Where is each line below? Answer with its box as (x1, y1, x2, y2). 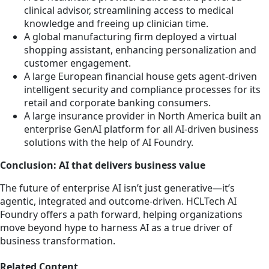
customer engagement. (24, 56, 131, 70)
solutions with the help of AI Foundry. (24, 136, 193, 150)
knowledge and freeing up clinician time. (24, 17, 208, 31)
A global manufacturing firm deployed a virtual (24, 30, 237, 44)
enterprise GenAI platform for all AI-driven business (24, 122, 259, 136)
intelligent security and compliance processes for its (24, 83, 261, 97)
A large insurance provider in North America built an (24, 109, 261, 123)
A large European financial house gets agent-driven (24, 70, 257, 83)
